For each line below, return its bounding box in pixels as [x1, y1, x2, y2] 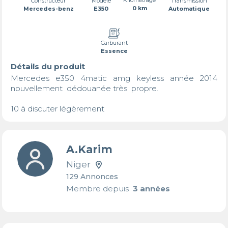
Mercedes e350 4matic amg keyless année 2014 [10, 73, 218, 83]
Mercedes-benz [23, 5, 74, 13]
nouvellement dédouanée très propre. [10, 83, 158, 93]
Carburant [100, 39, 128, 46]
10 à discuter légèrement [10, 103, 104, 113]
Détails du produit [10, 61, 85, 71]
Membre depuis [66, 184, 129, 194]
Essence [100, 47, 128, 54]
